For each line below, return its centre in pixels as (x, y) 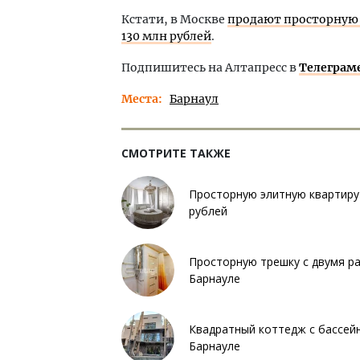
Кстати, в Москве (174, 19)
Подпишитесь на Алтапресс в (210, 67)
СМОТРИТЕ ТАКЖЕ (176, 153)
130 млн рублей (166, 36)
